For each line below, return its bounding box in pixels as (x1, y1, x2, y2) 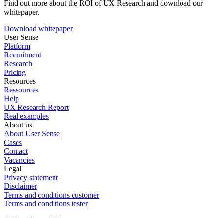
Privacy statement (4, 173, 58, 182)
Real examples (4, 111, 49, 120)
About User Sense (4, 129, 60, 138)
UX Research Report (4, 103, 69, 111)
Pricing (4, 68, 26, 76)
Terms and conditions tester (4, 199, 88, 208)
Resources (4, 76, 36, 85)
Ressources (4, 85, 38, 94)
